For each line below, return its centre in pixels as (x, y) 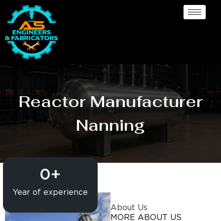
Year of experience (50, 192)
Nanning (110, 125)
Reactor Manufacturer (110, 101)
